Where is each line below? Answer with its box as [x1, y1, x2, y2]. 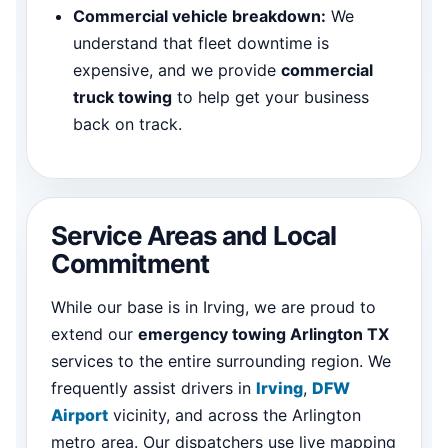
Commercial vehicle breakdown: [73, 5, 326, 26]
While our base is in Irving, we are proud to [51, 296, 376, 317]
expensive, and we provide [73, 59, 281, 80]
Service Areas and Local [51, 219, 337, 251]
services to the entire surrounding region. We [51, 350, 391, 371]
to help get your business [172, 86, 369, 107]
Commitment [51, 247, 209, 279]
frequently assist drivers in [51, 377, 256, 398]
